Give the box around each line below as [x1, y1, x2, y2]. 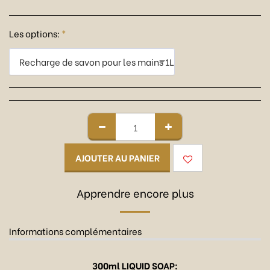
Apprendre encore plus [76, 184, 194, 201]
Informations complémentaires [9, 224, 142, 238]
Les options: [9, 27, 61, 40]
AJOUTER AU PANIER [75, 151, 160, 165]
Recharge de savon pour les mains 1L [19, 55, 175, 69]
